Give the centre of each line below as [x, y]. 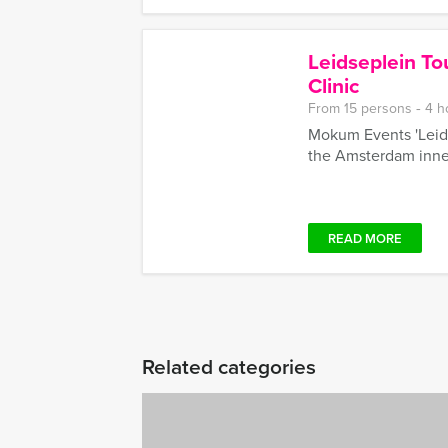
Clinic [333, 85]
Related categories [229, 366]
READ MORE [365, 238]
